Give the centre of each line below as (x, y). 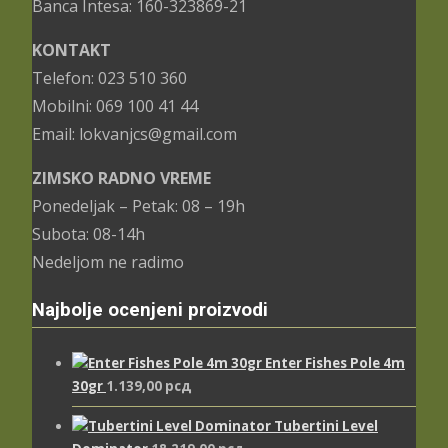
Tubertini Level (326, 426)
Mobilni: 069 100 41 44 (115, 105)
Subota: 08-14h (88, 233)
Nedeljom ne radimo (108, 261)
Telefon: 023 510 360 (109, 77)
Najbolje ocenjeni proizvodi (150, 310)
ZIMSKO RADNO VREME (121, 177)
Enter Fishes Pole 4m (335, 363)
